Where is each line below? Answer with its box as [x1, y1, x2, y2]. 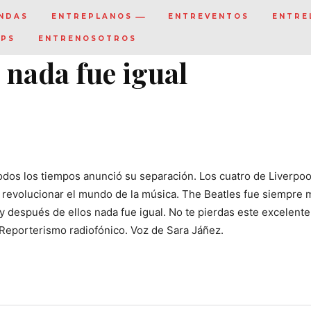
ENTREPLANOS [51, 12, 133, 22]
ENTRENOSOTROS [38, 33, 137, 43]
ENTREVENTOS [168, 12, 249, 22]
